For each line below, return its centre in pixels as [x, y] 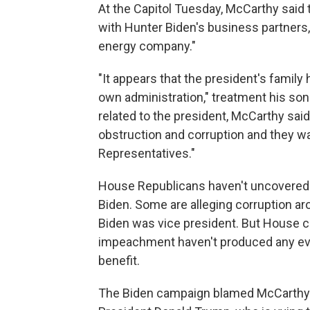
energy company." [147, 46]
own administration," [154, 97]
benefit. [119, 261]
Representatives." [147, 153]
